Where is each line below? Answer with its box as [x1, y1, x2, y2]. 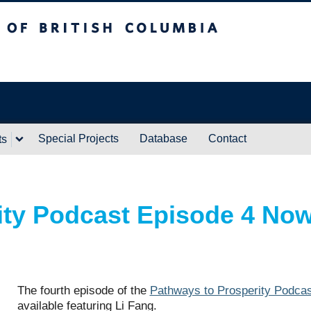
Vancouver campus [81, 53, 180, 66]
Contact [208, 133, 246, 144]
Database [140, 133, 187, 144]
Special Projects [38, 133, 119, 144]
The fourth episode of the [17, 284, 150, 297]
